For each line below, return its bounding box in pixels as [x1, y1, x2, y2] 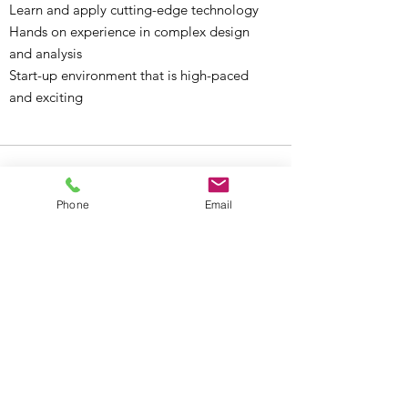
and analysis [9, 45, 82, 62]
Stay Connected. [18, 321, 244, 357]
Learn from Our [18, 361, 227, 397]
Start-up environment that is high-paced [9, 66, 249, 84]
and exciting [9, 88, 83, 106]
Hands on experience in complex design [9, 23, 250, 40]
